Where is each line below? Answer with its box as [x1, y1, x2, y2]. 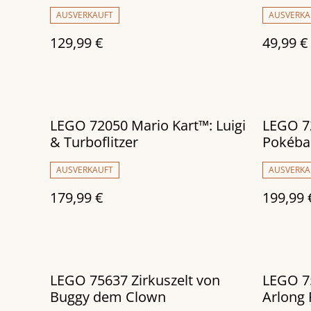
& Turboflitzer [50, 133, 138, 152]
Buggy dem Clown [50, 287, 166, 307]
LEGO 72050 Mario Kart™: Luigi [50, 116, 246, 135]
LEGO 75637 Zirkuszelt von [50, 271, 220, 290]
